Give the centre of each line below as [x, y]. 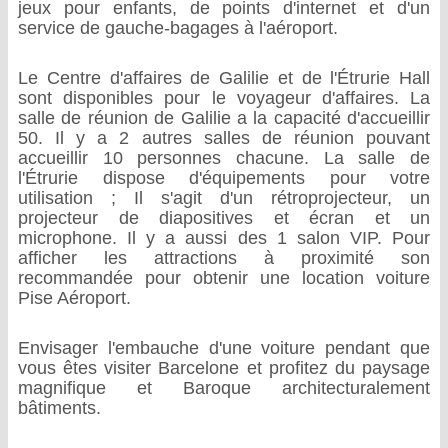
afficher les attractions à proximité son [224, 258]
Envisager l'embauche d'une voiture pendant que [224, 348]
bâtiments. [59, 408]
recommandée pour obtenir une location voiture [224, 278]
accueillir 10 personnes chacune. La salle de [224, 158]
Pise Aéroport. [74, 298]
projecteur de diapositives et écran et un [224, 218]
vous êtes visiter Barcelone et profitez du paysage [224, 368]
